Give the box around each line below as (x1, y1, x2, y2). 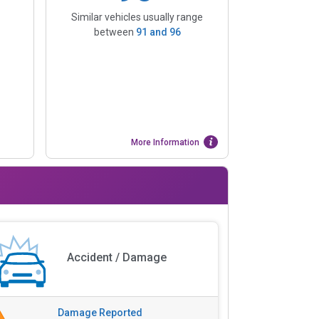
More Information (131, 137, 200, 147)
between (93, 26, 136, 38)
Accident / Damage (66, 251, 167, 265)
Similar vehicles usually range (71, 11, 203, 23)
